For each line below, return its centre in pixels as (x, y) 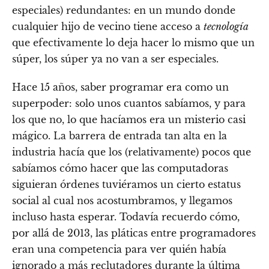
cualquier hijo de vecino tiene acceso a (108, 26)
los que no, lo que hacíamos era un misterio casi (129, 119)
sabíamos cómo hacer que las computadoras (120, 168)
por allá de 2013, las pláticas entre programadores (134, 233)
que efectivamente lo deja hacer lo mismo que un (133, 42)
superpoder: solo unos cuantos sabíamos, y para (129, 103)
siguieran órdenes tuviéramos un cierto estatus (126, 184)
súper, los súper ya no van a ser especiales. (115, 59)
